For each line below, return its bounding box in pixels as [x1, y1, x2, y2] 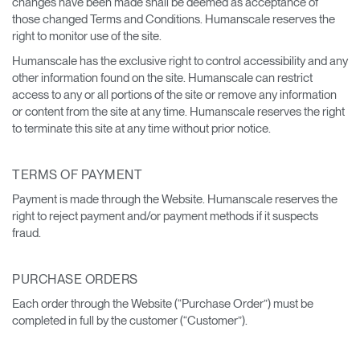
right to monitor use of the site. [12, 28, 162, 43]
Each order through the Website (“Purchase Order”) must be [12, 297, 313, 311]
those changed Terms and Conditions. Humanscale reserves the [12, 11, 335, 27]
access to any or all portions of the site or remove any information [12, 88, 337, 102]
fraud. [12, 226, 41, 240]
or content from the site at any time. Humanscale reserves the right [12, 104, 345, 119]
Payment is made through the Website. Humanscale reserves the [12, 192, 337, 207]
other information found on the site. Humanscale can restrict [12, 71, 313, 85]
